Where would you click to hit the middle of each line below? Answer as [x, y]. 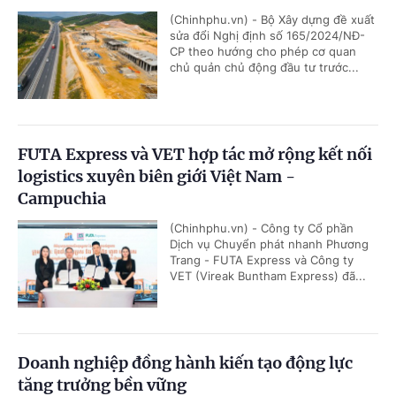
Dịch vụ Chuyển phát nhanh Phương [269, 244]
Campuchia [62, 199]
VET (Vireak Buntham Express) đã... [268, 276]
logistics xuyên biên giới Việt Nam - [156, 177]
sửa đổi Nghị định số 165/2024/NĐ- [267, 36]
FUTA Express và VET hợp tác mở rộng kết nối [195, 155]
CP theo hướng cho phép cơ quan [263, 52]
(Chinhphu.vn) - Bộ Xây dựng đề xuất [272, 20]
